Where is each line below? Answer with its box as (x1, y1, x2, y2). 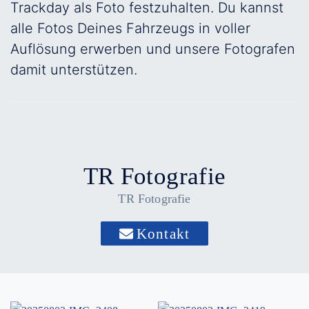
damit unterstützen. (10, 61, 137, 78)
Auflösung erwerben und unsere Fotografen (10, 41, 295, 57)
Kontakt (137, 226, 190, 241)
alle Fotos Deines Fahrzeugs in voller (10, 20, 250, 37)
